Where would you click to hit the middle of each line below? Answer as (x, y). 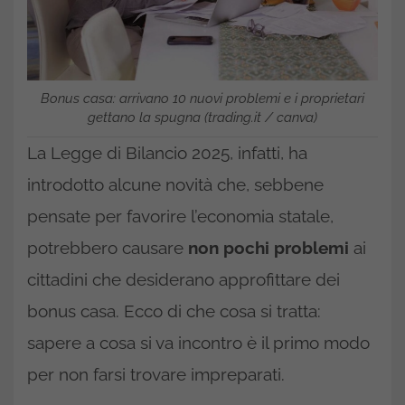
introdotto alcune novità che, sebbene (175, 184)
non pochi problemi (268, 247)
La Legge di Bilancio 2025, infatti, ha (167, 152)
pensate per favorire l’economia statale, (180, 216)
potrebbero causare (108, 247)
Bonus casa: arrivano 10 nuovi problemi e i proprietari (202, 98)
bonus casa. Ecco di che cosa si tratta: (174, 311)
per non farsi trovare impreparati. (156, 374)
